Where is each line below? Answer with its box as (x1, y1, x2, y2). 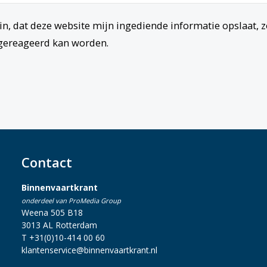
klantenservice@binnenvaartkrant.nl (21, 244, 157, 256)
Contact (21, 153, 72, 171)
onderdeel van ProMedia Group (21, 196, 121, 205)
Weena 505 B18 (21, 207, 83, 218)
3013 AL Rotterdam (21, 219, 97, 231)
